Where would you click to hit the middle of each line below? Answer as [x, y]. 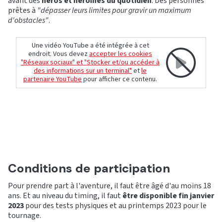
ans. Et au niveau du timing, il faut [65, 196]
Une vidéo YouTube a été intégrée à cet [90, 46]
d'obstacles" [28, 21]
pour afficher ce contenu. [119, 80]
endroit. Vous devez [59, 54]
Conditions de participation [89, 168]
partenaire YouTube [53, 80]
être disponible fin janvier [168, 196]
